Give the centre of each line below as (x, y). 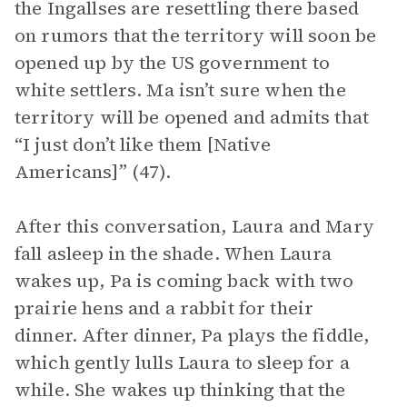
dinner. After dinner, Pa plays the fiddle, (192, 335)
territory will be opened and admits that (192, 117)
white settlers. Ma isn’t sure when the (180, 90)
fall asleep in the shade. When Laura (174, 253)
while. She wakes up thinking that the (180, 390)
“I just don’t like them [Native (143, 144)
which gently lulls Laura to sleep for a (182, 362)
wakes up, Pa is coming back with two (184, 281)
